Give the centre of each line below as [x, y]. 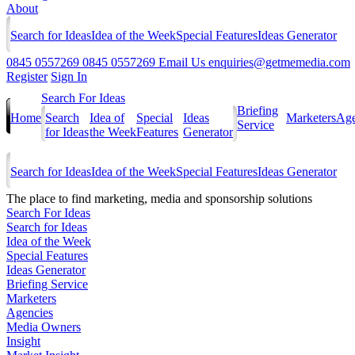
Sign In [69, 76]
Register [27, 76]
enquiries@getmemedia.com [279, 62]
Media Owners [44, 327]
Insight [23, 341]
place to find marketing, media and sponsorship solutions [169, 198]
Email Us [182, 62]
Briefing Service [47, 284]
